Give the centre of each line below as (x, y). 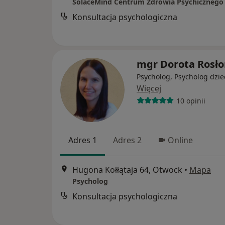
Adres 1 (83, 140)
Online (180, 140)
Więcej (149, 88)
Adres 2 (127, 140)
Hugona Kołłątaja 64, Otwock (127, 170)
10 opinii (191, 100)
